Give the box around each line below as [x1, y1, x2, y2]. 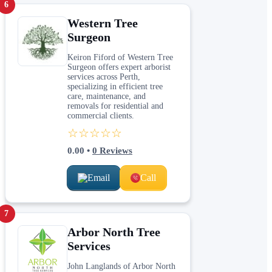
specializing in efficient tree [67, 81, 163, 91]
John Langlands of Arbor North [67, 261, 175, 271]
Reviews [97, 145, 132, 155]
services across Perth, [67, 72, 140, 81]
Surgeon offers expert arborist [67, 62, 171, 72]
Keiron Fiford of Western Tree [67, 52, 173, 62]
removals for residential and [67, 101, 163, 110]
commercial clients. [67, 110, 134, 120]
